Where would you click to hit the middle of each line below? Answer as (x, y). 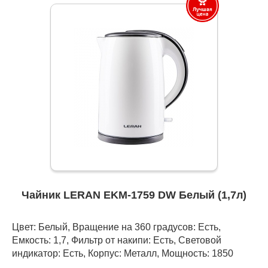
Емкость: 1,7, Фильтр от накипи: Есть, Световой (117, 240)
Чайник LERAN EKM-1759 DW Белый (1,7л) (134, 195)
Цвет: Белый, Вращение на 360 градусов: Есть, (116, 227)
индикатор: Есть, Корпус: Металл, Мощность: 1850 (123, 253)
